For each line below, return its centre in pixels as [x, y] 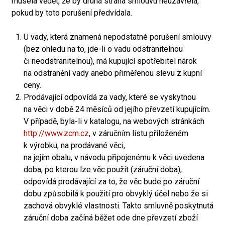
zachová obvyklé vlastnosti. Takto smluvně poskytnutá [119, 206]
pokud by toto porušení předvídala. [72, 13]
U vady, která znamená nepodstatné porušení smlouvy [118, 37]
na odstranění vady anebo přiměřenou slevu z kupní [113, 73]
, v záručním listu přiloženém [139, 133]
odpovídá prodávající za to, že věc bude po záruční [111, 182]
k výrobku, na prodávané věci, [74, 145]
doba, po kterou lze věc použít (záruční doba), [103, 170]
